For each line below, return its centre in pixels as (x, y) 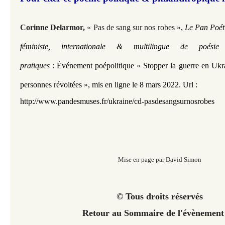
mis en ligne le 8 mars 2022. (137, 85)
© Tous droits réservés (159, 196)
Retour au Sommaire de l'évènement (153, 213)
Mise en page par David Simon (159, 159)
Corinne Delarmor (52, 27)
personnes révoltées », (56, 85)
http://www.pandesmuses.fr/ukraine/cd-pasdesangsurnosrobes (117, 101)
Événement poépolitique (96, 66)
